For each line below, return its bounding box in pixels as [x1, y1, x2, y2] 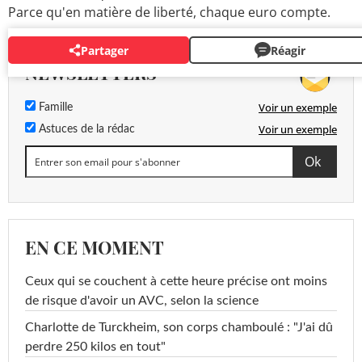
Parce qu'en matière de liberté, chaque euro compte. [8, 3, 330, 22]
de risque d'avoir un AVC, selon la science [25, 294, 259, 308]
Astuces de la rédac [36, 124, 135, 136]
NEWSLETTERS [25, 61, 157, 86]
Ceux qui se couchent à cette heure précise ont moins [25, 275, 327, 288]
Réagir [270, 42, 305, 58]
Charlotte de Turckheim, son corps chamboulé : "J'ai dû [25, 321, 333, 335]
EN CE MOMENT [25, 235, 164, 260]
